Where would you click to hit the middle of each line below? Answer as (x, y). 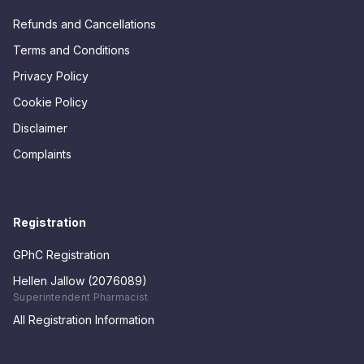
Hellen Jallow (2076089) (80, 281)
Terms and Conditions (71, 50)
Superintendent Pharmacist (81, 297)
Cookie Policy (50, 102)
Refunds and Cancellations (84, 24)
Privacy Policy (51, 76)
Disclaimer (40, 128)
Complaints (42, 154)
